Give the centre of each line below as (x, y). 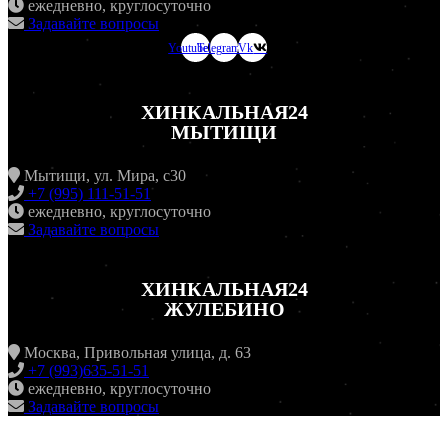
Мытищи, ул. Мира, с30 (103, 176)
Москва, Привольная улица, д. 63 (135, 353)
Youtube (188, 47)
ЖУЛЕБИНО (224, 309)
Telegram (218, 47)
